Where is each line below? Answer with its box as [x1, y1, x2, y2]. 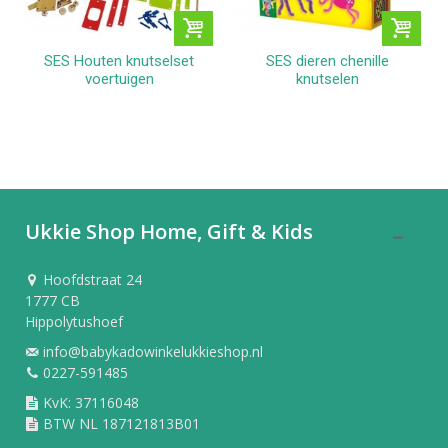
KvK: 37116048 [39, 392, 139, 412]
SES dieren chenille [265, 51, 389, 70]
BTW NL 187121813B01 [39, 413, 200, 433]
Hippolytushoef [25, 311, 123, 331]
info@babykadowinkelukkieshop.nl [39, 341, 263, 361]
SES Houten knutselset [44, 51, 194, 70]
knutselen [295, 69, 359, 88]
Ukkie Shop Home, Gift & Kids [25, 217, 313, 245]
